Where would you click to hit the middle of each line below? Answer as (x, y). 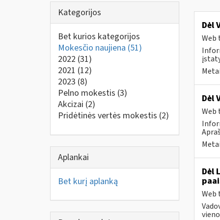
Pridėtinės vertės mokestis (109, 116)
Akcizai (72, 104)
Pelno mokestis (88, 93)
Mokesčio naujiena (93, 48)
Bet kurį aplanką (88, 181)
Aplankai (73, 157)
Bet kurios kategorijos (99, 37)
